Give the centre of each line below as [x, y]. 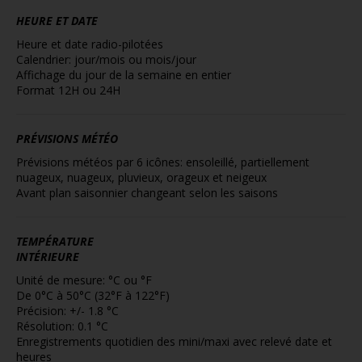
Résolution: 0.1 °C [62, 326]
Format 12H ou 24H [68, 90]
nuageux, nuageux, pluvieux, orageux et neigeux [141, 177]
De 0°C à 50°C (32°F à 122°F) [93, 295]
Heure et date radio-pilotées [90, 44]
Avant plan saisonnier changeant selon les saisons [147, 193]
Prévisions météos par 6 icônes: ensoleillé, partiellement [163, 162]
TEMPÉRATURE [55, 241]
